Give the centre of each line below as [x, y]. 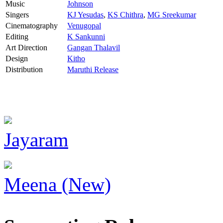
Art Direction [26, 47]
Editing [17, 36]
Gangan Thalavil [94, 47]
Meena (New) [57, 184]
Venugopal [84, 25]
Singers [17, 14]
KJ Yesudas [85, 14]
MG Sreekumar [172, 14]
